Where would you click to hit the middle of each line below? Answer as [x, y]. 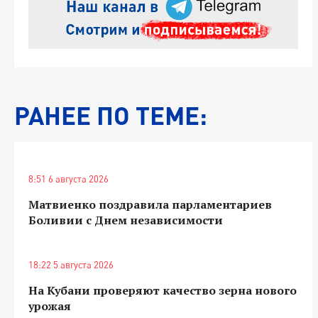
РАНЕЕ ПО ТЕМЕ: [111, 115]
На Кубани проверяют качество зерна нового [163, 290]
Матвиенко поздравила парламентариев [150, 204]
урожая [50, 306]
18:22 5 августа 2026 [71, 264]
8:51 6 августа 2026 [68, 179]
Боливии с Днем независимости [126, 220]
